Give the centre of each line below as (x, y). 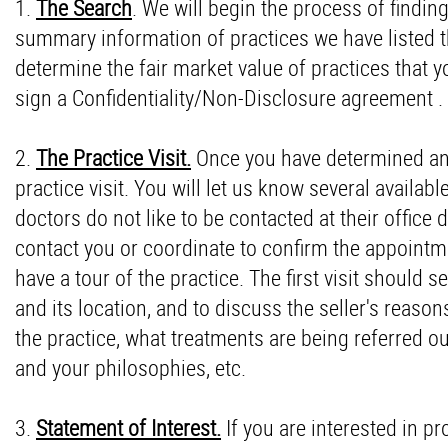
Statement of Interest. (128, 427)
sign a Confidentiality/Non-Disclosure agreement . (229, 97)
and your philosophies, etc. (130, 367)
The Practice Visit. (113, 157)
